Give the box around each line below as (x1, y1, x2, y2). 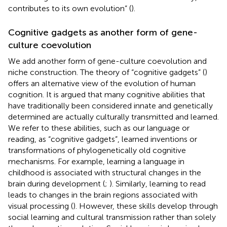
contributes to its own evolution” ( (8, 3, 131, 13)
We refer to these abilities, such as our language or (8, 123, 190, 133)
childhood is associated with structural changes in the (8, 167, 201, 177)
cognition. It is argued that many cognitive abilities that (8, 89, 205, 99)
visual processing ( (8, 201, 73, 211)
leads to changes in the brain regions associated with (8, 190, 198, 200)
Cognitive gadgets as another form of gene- (8, 26, 198, 38)
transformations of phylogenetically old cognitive (8, 145, 186, 155)
